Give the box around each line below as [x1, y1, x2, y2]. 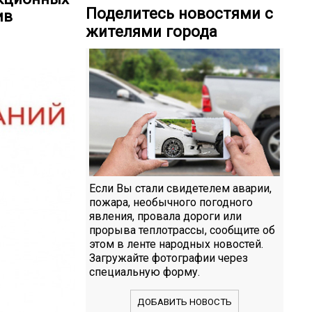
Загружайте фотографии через [89, 251, 248, 265]
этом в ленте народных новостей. [89, 237, 263, 251]
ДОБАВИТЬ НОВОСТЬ [137, 296, 232, 307]
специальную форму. [89, 265, 200, 279]
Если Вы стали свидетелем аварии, [89, 181, 272, 195]
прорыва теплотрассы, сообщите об [89, 223, 275, 237]
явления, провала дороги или [89, 209, 242, 223]
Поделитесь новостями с [86, 4, 273, 23]
